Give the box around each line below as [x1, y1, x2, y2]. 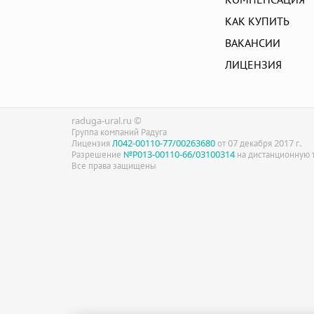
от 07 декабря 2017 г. [215, 137, 301, 149]
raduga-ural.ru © [71, 114, 142, 127]
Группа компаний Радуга [71, 125, 167, 138]
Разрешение [71, 148, 123, 161]
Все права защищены [71, 159, 156, 172]
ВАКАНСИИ [224, 35, 280, 50]
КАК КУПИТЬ [224, 13, 289, 29]
